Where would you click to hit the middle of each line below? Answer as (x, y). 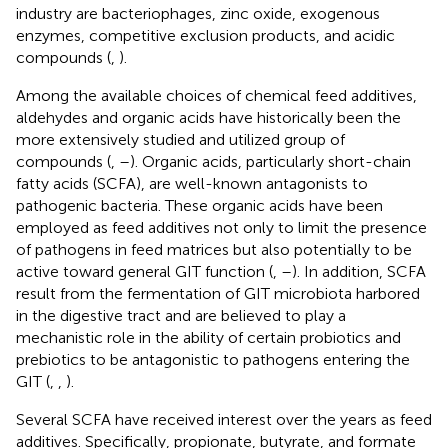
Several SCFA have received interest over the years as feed (224, 419)
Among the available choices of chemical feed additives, (216, 95)
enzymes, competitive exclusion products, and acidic (205, 35)
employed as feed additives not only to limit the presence (221, 227)
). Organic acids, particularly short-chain (270, 161)
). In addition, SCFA (359, 271)
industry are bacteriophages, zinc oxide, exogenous (198, 13)
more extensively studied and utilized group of (180, 139)
